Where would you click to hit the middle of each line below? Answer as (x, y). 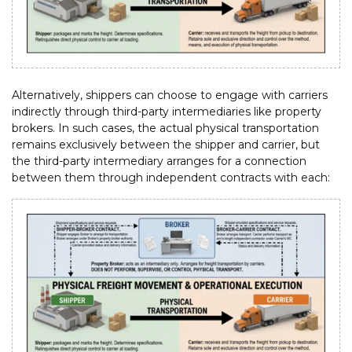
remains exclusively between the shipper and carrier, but (166, 144)
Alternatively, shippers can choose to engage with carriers (170, 95)
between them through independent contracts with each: (171, 177)
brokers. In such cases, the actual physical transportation (165, 128)
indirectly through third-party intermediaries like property (167, 111)
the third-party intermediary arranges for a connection (159, 161)
